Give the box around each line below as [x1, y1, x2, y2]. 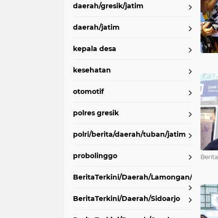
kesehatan [73, 66, 111, 74]
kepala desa [73, 44, 116, 53]
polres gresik [73, 109, 119, 117]
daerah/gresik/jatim [73, 1, 144, 10]
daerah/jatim [73, 23, 120, 32]
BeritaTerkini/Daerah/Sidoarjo [73, 194, 180, 203]
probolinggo [73, 151, 117, 160]
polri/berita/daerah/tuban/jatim [73, 130, 186, 139]
